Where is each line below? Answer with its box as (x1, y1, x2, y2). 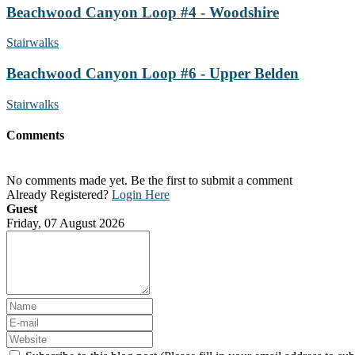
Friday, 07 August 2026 (6, 216, 124, 231)
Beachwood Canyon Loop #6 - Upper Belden (6, 65, 299, 82)
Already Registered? (6, 188, 112, 202)
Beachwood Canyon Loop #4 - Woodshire (6, 3, 279, 21)
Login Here (112, 188, 170, 202)
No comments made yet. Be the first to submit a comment (6, 174, 292, 188)
